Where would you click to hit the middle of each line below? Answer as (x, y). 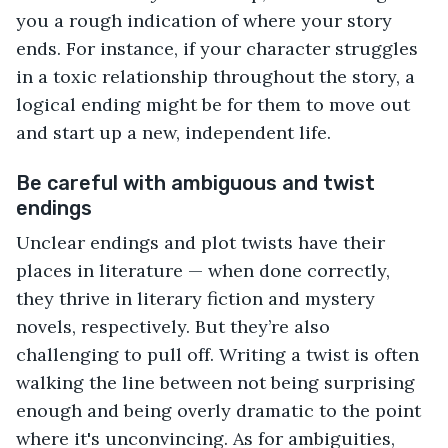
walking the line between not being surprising (215, 383)
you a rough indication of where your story (204, 21)
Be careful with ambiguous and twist (195, 183)
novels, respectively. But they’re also (173, 327)
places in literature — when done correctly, (203, 271)
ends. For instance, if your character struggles (217, 49)
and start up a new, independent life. (173, 133)
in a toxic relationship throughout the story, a (215, 77)
